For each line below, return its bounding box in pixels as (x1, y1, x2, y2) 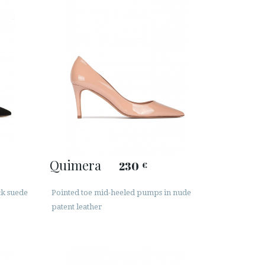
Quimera (49, 156, 101, 174)
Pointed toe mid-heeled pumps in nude (51, 188, 191, 198)
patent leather (51, 202, 102, 212)
